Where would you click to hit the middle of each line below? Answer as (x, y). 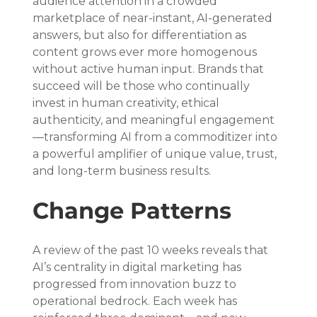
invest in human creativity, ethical (128, 103)
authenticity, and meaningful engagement (154, 120)
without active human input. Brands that (150, 69)
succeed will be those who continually (143, 86)
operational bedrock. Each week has (137, 301)
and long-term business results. (122, 171)
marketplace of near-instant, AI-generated (154, 18)
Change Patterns (132, 210)
